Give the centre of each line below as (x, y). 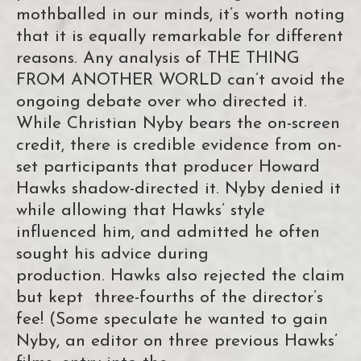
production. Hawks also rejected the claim (180, 276)
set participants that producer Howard (168, 168)
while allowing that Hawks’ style (141, 211)
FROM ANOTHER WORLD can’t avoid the (180, 81)
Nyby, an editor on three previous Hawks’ (177, 342)
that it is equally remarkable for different (180, 37)
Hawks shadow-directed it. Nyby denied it (178, 189)
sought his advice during (112, 255)
